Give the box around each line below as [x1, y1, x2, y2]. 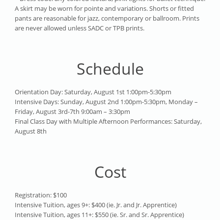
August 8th [15, 127, 47, 136]
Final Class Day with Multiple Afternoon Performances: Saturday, [15, 117, 202, 126]
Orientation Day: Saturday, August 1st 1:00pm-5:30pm [15, 87, 171, 97]
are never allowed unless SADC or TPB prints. [15, 24, 144, 33]
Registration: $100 [15, 191, 67, 200]
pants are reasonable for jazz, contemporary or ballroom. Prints [15, 14, 199, 23]
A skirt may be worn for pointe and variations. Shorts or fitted [15, 4, 194, 13]
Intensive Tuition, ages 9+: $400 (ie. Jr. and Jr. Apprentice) [15, 200, 177, 210]
